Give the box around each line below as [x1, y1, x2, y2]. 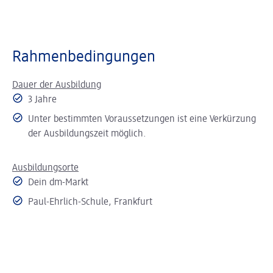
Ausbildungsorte [12, 163, 79, 173]
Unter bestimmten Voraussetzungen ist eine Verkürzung [28, 115, 256, 124]
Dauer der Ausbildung [12, 80, 101, 90]
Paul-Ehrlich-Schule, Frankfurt [28, 197, 152, 207]
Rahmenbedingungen [12, 49, 155, 65]
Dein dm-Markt [28, 178, 91, 188]
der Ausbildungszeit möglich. [28, 129, 149, 139]
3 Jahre [28, 95, 59, 105]
